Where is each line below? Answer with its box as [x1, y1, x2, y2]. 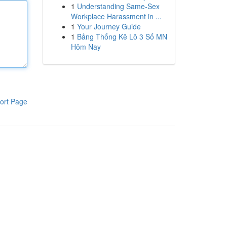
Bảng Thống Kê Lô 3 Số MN [77, 31, 167, 42]
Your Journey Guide [77, 21, 141, 31]
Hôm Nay [70, 42, 101, 52]
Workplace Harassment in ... [70, 11, 162, 21]
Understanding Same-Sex [77, 1, 160, 11]
